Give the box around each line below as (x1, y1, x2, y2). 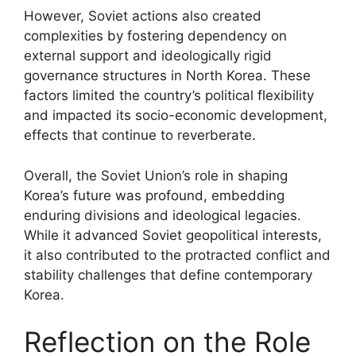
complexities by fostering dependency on (24, 28, 287, 44)
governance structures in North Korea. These (24, 68, 311, 83)
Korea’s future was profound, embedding (24, 187, 284, 203)
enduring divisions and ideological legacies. (24, 207, 301, 223)
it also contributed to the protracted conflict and (24, 246, 331, 263)
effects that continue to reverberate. (24, 127, 256, 143)
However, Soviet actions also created (24, 8, 261, 24)
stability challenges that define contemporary (24, 266, 312, 283)
